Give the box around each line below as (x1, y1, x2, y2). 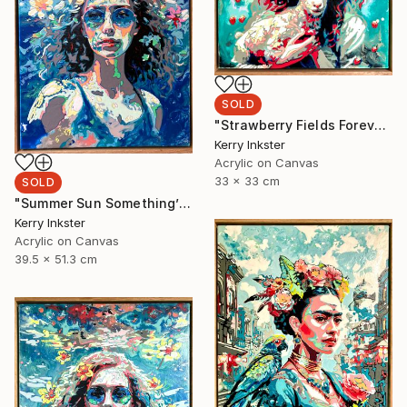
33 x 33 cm (214, 173, 280, 188)
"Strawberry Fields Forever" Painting (373, 116, 386, 133)
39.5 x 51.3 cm (15, 252, 97, 267)
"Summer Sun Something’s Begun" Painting (178, 195, 191, 212)
